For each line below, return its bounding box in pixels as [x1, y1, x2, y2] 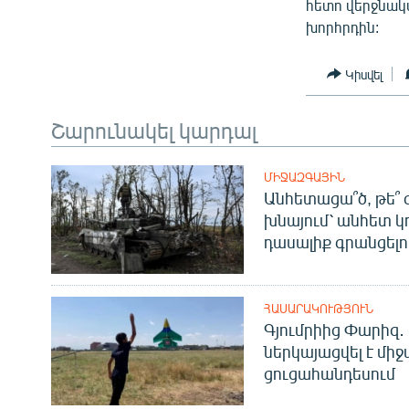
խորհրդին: [306, 18, 380, 37]
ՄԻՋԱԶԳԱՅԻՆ [263, 170, 345, 185]
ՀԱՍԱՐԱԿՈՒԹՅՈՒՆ [263, 301, 373, 317]
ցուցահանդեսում [263, 363, 395, 384]
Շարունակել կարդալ [51, 116, 257, 144]
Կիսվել [345, 66, 383, 82]
